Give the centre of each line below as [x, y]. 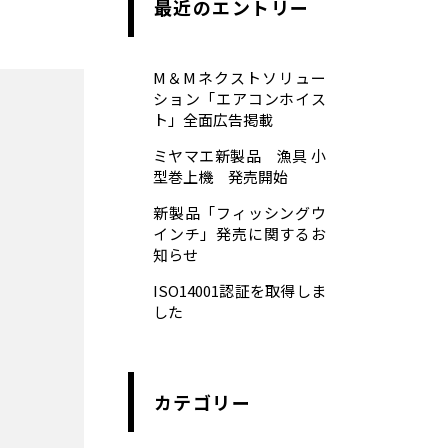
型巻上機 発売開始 [220, 176]
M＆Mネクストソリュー [239, 77]
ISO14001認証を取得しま [239, 290]
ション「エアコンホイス [239, 98]
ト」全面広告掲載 [213, 119]
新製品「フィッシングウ [239, 212]
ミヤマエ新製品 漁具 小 [239, 155]
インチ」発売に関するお [239, 233]
